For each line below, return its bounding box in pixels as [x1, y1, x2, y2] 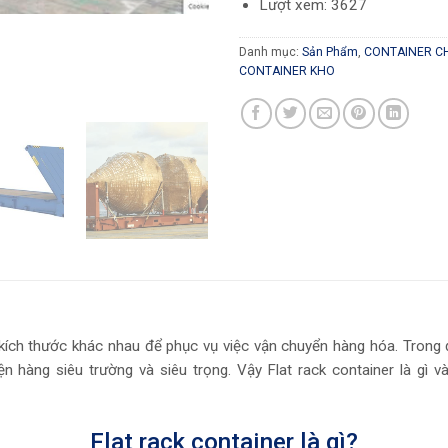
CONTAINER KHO [239, 63, 335, 78]
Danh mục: [239, 44, 302, 59]
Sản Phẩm [302, 44, 358, 59]
